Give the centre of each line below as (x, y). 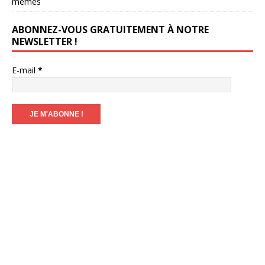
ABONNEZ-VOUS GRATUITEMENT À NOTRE (110, 29)
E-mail (25, 70)
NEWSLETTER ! (45, 41)
